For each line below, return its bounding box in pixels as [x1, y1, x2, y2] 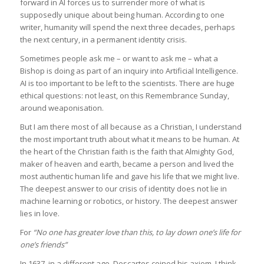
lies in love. [19, 208, 60, 219]
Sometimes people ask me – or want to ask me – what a [19, 52, 218, 64]
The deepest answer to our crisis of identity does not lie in [19, 183, 227, 194]
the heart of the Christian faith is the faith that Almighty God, [19, 146, 234, 157]
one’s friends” [19, 239, 67, 250]
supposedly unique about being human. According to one [19, 9, 225, 20]
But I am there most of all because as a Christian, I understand [19, 121, 242, 133]
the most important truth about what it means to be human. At [19, 134, 239, 145]
